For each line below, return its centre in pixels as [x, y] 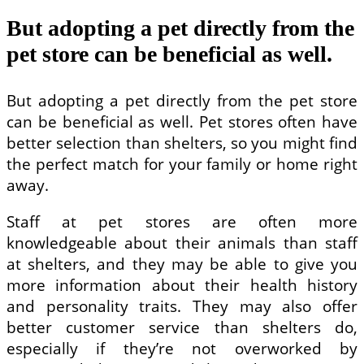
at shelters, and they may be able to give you [182, 264]
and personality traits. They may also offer [182, 307]
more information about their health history [182, 286]
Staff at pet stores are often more [182, 222]
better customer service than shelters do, [182, 328]
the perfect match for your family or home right [182, 165]
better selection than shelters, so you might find [182, 143]
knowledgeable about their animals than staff [182, 243]
